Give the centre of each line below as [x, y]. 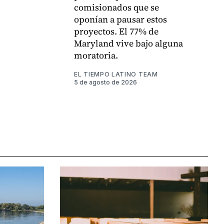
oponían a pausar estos [120, 19]
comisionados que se [116, 7]
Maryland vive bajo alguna [128, 43]
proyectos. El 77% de [116, 31]
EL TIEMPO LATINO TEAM [116, 74]
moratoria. [96, 55]
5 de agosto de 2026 [105, 82]
